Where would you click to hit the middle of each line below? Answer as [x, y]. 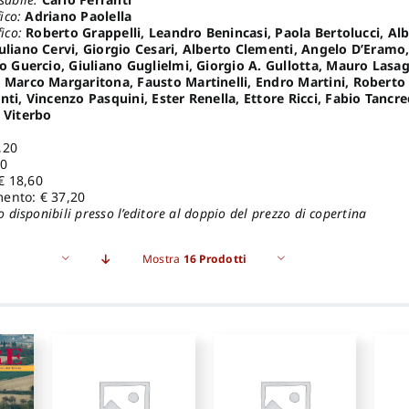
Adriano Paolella [77, 16]
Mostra [163, 258]
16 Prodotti [215, 258]
